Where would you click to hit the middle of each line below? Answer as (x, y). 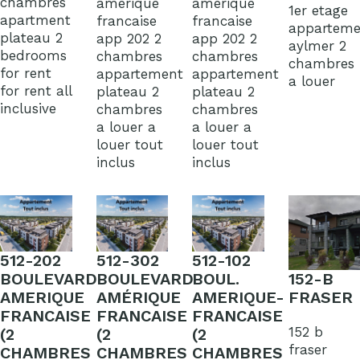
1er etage (318, 11)
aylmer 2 (317, 46)
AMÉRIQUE (138, 297)
